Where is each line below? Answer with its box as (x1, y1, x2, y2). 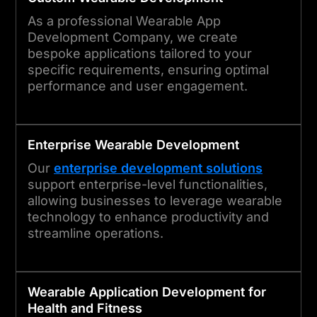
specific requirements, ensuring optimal (28, 62, 269, 77)
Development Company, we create (28, 29, 238, 45)
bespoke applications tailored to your (28, 45, 252, 61)
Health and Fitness (28, 300, 142, 316)
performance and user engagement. (28, 78, 248, 93)
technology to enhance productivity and (28, 209, 269, 224)
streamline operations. (28, 225, 163, 241)
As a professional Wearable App (28, 13, 221, 28)
